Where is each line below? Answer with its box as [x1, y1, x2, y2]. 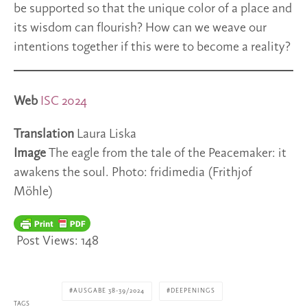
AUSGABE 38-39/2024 [73, 287, 145, 295]
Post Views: [16, 234, 78, 249]
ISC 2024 [40, 95, 87, 109]
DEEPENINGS [171, 287, 215, 295]
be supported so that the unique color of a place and [14, 2, 292, 16]
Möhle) [14, 185, 53, 199]
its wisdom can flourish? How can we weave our [14, 21, 267, 36]
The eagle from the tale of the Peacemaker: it [49, 147, 286, 161]
